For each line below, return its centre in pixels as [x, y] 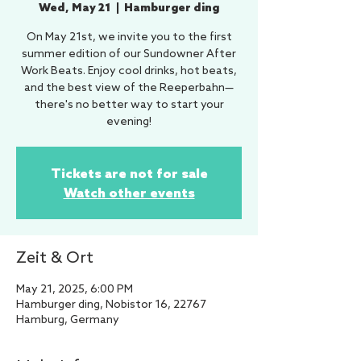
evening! [129, 122]
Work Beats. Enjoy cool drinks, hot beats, [129, 71]
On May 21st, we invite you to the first [129, 37]
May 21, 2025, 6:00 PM [75, 290]
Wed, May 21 [75, 8]
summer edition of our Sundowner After [129, 54]
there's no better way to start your [129, 105]
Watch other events [129, 193]
